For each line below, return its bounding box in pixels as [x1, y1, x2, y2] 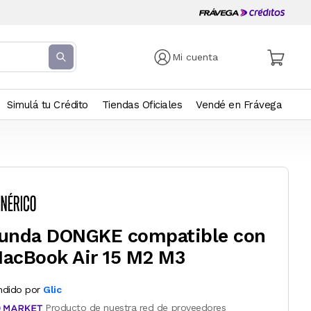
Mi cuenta [172, 51, 219, 62]
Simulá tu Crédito [7, 99, 88, 111]
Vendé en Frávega [196, 99, 282, 111]
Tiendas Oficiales [101, 99, 182, 111]
